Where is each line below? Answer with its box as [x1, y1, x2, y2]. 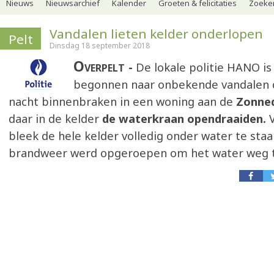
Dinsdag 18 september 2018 [50, 40, 150, 51]
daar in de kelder [9, 111, 99, 126]
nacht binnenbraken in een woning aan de [9, 94, 236, 109]
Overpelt [73, 56, 128, 76]
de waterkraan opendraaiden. [99, 111, 266, 126]
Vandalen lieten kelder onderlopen [50, 25, 263, 42]
